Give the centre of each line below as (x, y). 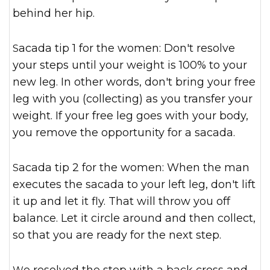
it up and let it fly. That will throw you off (121, 201)
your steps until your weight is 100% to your (130, 65)
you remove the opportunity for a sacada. (124, 133)
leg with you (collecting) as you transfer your (133, 99)
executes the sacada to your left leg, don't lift (134, 184)
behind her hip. (54, 13)
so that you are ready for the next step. (117, 235)
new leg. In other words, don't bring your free (134, 82)
